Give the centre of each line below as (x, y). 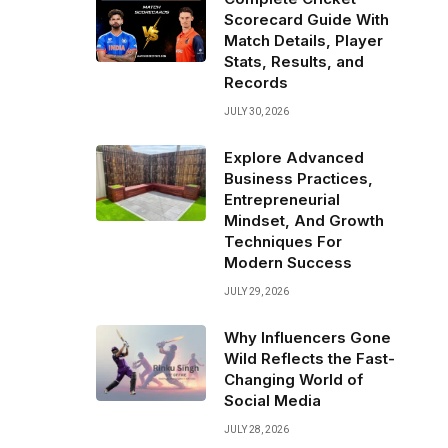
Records (256, 82)
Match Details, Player (303, 40)
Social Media (272, 400)
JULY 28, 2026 (256, 429)
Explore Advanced (294, 157)
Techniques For (283, 241)
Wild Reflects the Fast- (309, 358)
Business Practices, (298, 178)
